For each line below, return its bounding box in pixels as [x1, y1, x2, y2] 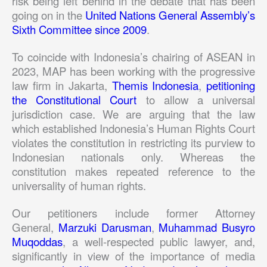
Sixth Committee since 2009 [12, 21, 147, 37]
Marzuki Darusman [58, 219, 151, 235]
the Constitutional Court [12, 91, 137, 107]
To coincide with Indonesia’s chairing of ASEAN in [12, 48, 255, 64]
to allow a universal [136, 91, 256, 107]
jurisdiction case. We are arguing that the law [12, 105, 255, 122]
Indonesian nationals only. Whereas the [12, 148, 255, 164]
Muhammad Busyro [159, 219, 255, 235]
